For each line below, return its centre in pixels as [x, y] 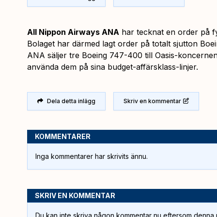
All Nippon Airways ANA [73, 32]
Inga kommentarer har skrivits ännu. [92, 156]
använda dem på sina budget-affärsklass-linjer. [113, 67]
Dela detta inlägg [71, 101]
